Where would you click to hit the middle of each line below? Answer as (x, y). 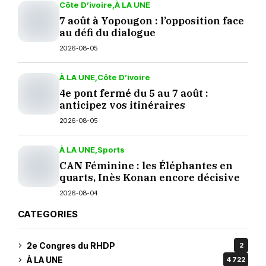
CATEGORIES (48, 214)
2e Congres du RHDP (71, 245)
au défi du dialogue (107, 33)
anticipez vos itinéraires (122, 105)
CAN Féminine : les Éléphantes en (146, 166)
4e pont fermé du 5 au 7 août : (134, 93)
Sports (111, 150)
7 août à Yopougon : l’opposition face (152, 21)
